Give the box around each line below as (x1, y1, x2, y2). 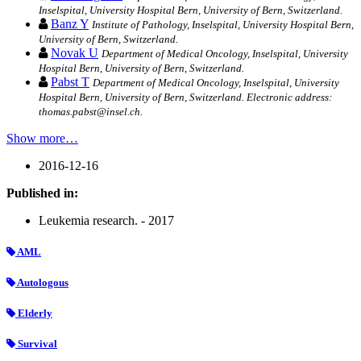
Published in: (6, 185, 78, 200)
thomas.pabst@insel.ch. (39, 105, 143, 118)
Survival (15, 338, 57, 351)
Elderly (15, 307, 52, 320)
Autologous (15, 276, 68, 288)
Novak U (51, 45, 98, 60)
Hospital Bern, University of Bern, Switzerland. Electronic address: (39, 90, 332, 103)
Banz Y (51, 16, 89, 31)
